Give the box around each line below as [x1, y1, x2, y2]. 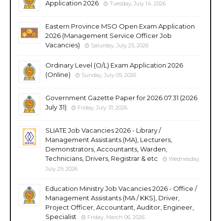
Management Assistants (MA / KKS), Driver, [45, 193, 180, 202]
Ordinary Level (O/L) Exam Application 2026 [45, 61, 183, 69]
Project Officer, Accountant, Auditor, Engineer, [45, 203, 194, 211]
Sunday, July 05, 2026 [81, 71, 136, 78]
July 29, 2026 [45, 165, 77, 172]
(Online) [45, 70, 71, 78]
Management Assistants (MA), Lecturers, [45, 135, 172, 144]
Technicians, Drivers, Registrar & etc [45, 154, 158, 162]
